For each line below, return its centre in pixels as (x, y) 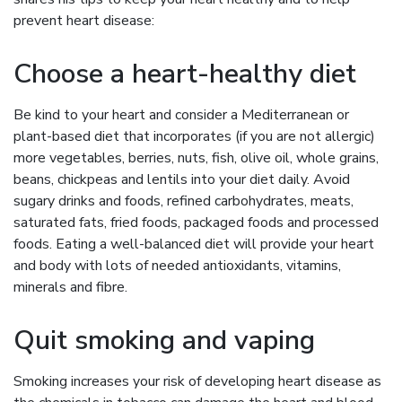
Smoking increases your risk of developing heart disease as (197, 381)
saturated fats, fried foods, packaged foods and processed (196, 222)
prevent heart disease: (84, 20)
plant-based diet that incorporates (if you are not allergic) (194, 136)
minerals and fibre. (70, 287)
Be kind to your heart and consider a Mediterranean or (181, 114)
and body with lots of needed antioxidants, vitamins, (177, 265)
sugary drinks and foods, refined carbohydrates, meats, (184, 201)
